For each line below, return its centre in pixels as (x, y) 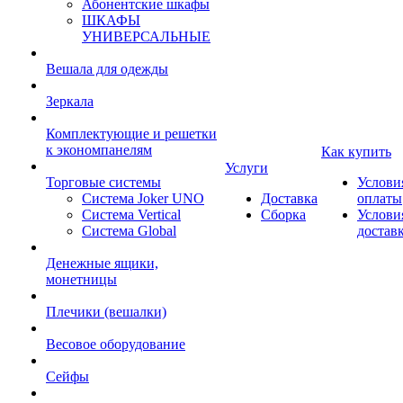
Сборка (283, 215)
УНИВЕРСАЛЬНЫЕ (146, 36)
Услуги (246, 168)
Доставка (289, 198)
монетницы (81, 279)
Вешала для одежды (107, 69)
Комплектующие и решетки (131, 134)
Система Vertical (131, 215)
